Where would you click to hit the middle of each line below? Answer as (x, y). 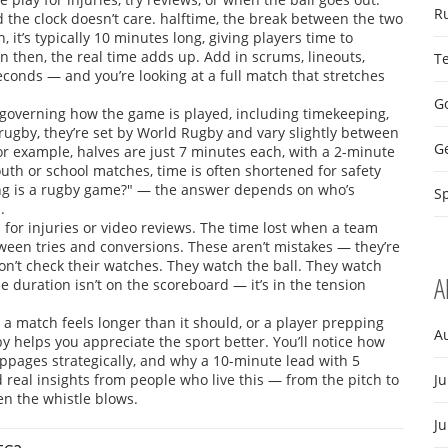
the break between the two (313, 18)
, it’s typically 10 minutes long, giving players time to (179, 37)
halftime (188, 18)
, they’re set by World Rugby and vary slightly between (218, 132)
